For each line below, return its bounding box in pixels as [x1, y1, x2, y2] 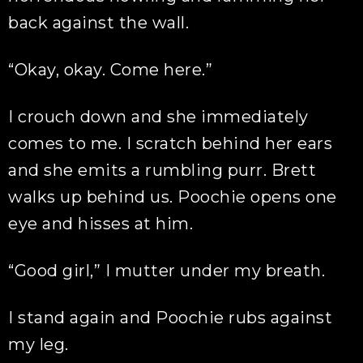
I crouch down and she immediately [8, 107, 309, 126]
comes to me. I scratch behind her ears [8, 134, 333, 153]
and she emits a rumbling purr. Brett [8, 160, 317, 180]
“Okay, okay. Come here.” [8, 60, 213, 79]
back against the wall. [8, 13, 190, 32]
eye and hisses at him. [8, 214, 194, 233]
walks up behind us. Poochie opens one [8, 187, 337, 207]
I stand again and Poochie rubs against [8, 308, 333, 327]
